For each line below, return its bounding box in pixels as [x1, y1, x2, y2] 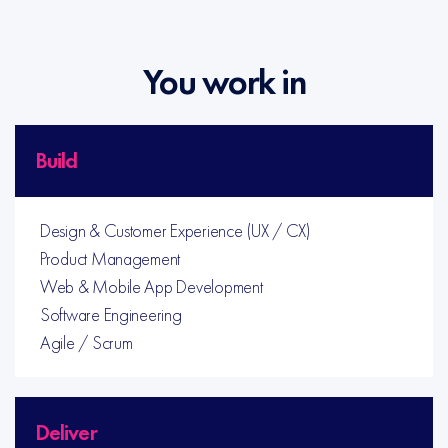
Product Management [40, 247, 181, 270]
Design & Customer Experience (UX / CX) [40, 219, 311, 242]
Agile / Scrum [40, 331, 133, 354]
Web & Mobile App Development [40, 275, 263, 298]
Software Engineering [40, 303, 182, 326]
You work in [142, 60, 306, 105]
